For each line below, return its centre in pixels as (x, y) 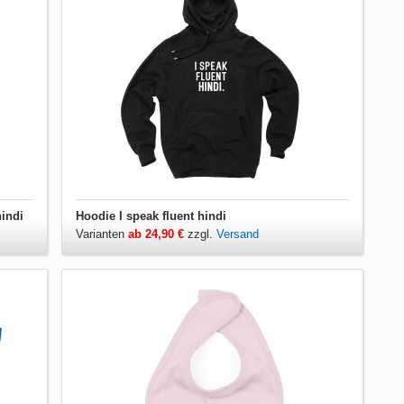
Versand (238, 234)
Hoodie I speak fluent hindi (151, 216)
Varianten (102, 234)
